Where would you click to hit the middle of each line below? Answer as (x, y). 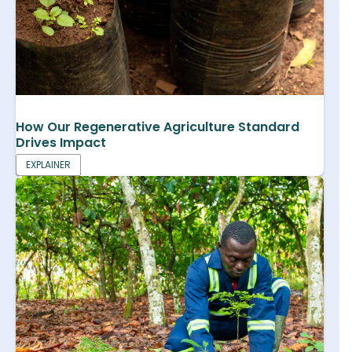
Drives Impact (62, 142)
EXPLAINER (48, 164)
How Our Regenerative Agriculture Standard (158, 126)
